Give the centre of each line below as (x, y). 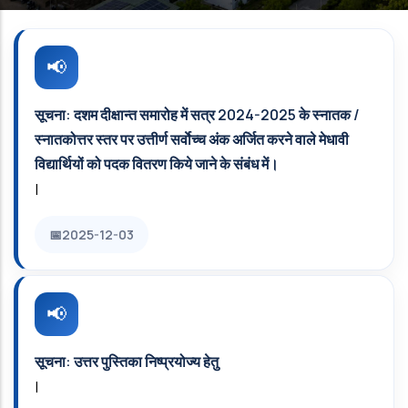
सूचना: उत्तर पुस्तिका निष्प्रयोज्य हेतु (127, 362)
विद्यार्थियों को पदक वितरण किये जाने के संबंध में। (157, 164)
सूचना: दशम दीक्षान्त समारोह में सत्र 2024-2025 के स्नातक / (197, 115)
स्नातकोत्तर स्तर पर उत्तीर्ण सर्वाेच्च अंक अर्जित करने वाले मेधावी (192, 139)
